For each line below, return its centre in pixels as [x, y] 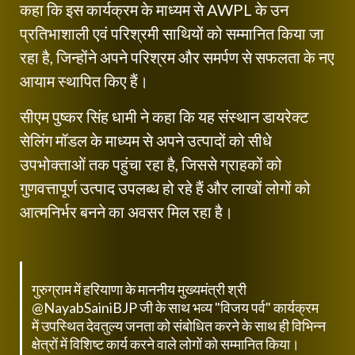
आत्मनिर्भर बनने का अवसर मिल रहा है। [126, 212]
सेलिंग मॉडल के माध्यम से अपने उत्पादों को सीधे [146, 141]
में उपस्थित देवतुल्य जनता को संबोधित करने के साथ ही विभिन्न [178, 326]
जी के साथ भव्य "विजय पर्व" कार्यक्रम [227, 308]
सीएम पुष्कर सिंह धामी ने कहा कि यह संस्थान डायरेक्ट [164, 117]
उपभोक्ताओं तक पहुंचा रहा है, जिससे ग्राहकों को [151, 164]
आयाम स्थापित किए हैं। [84, 81]
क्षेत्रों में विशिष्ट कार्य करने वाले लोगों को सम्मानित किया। [165, 344]
